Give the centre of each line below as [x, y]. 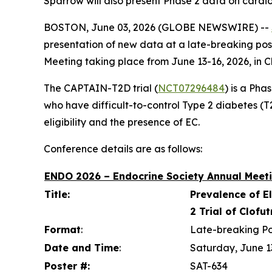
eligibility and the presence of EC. [122, 122]
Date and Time [82, 247]
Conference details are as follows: [123, 148]
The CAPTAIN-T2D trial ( [101, 88]
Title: [57, 194]
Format [63, 229]
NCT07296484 [191, 88]
